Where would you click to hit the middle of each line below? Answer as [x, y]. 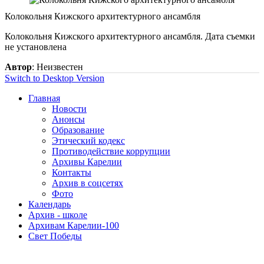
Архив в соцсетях [88, 183]
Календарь [49, 204]
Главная [44, 98]
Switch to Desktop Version [55, 78]
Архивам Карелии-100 [74, 225]
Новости [69, 108]
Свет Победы [55, 236]
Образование [78, 130]
